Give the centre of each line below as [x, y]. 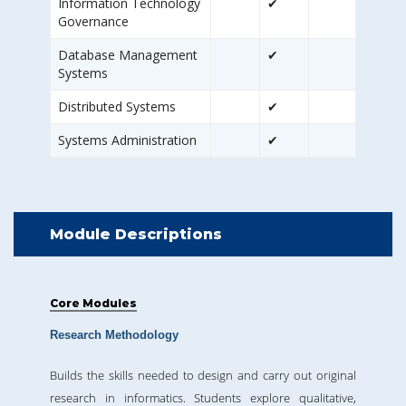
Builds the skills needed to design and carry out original [203, 376]
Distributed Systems [117, 107]
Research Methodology [114, 335]
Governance [93, 22]
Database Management [128, 55]
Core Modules [93, 304]
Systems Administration [127, 140]
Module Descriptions [136, 235]
